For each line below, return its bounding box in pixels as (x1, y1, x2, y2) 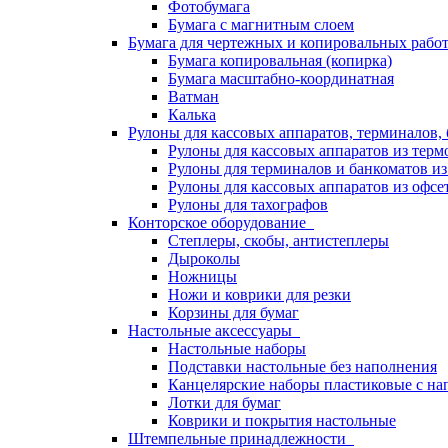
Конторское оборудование (128, 214, 314, 231)
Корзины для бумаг (168, 304, 299, 321)
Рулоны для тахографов (168, 196, 328, 213)
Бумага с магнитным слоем (168, 16, 354, 33)
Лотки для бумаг (168, 394, 281, 411)
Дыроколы (168, 250, 240, 267)
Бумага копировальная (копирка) (168, 52, 392, 69)
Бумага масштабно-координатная (168, 70, 394, 87)
